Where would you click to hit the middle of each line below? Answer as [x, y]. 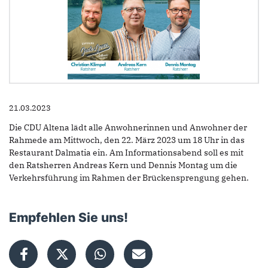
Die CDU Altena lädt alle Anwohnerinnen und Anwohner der [128, 128]
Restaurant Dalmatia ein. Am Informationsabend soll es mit [126, 153]
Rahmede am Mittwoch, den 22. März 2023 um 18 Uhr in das [127, 140]
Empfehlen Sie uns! [68, 218]
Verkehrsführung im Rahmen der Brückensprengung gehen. [129, 178]
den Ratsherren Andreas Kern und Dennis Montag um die [123, 165]
